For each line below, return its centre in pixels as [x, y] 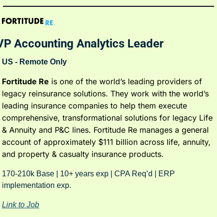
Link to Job [21, 205]
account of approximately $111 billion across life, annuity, [106, 142]
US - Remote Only [34, 62]
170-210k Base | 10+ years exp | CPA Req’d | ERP [88, 174]
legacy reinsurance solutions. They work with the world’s [105, 94]
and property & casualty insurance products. [83, 154]
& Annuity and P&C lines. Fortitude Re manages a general [105, 130]
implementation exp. [38, 186]
